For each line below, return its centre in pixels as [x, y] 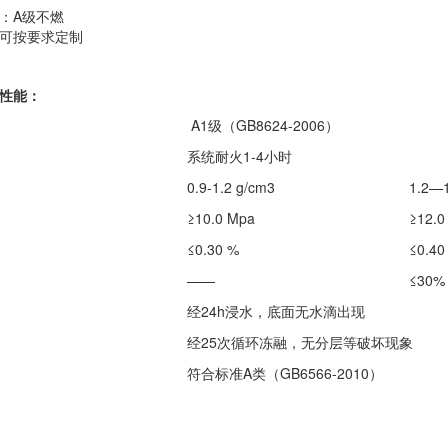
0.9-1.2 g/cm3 [230, 186]
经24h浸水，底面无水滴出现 [275, 310]
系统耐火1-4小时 [239, 155]
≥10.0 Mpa [220, 217]
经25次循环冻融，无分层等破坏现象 [299, 341]
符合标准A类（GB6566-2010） [284, 372]
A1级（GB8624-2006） [262, 124]
